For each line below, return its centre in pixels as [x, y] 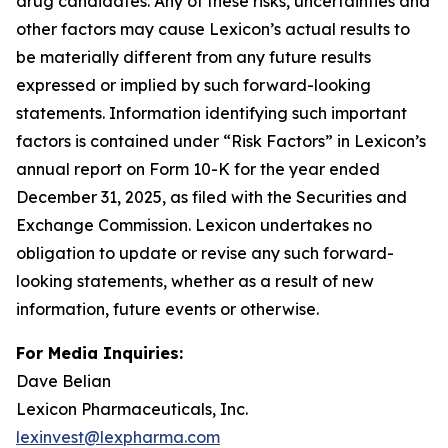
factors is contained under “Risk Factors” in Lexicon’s [221, 141]
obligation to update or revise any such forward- [205, 253]
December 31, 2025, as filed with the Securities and [211, 197]
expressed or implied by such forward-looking [193, 85]
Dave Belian [65, 381]
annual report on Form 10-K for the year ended [198, 169]
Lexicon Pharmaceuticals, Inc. [134, 409]
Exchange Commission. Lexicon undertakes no [194, 225]
